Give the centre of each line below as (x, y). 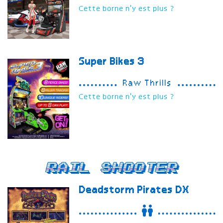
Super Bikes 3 (112, 62)
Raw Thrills (148, 84)
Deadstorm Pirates (128, 190)
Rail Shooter (111, 167)
